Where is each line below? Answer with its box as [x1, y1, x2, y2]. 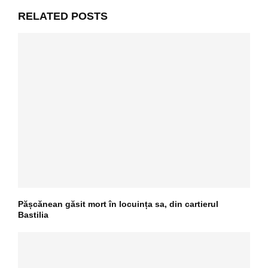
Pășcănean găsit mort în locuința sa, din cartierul [18, 199, 218, 209]
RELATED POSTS [18, 10, 108, 23]
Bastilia [18, 210, 48, 220]
